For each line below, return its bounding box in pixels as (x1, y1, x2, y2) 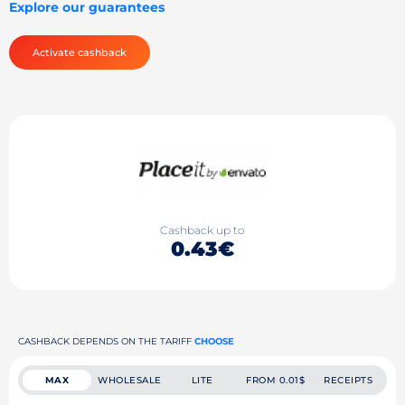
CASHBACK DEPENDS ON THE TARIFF (18, 334, 194, 347)
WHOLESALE (98, 373, 162, 386)
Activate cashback (33, 45, 127, 59)
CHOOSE (194, 334, 234, 347)
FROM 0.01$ (246, 373, 306, 386)
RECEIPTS (324, 373, 373, 386)
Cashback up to (160, 223, 245, 238)
